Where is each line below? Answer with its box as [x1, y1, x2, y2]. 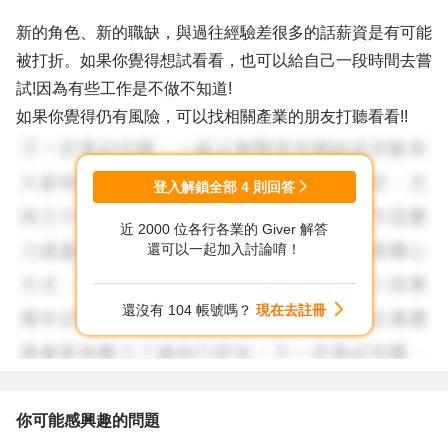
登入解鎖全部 [153, 179, 241, 195]
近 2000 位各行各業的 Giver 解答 [120, 221, 328, 237]
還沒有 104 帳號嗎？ [122, 302, 256, 318]
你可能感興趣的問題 [16, 412, 160, 429]
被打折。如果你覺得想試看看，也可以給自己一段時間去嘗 [16, 52, 432, 69]
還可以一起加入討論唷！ [147, 241, 301, 257]
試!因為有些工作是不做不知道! [16, 80, 232, 97]
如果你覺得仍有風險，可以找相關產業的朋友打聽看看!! [16, 108, 408, 125]
